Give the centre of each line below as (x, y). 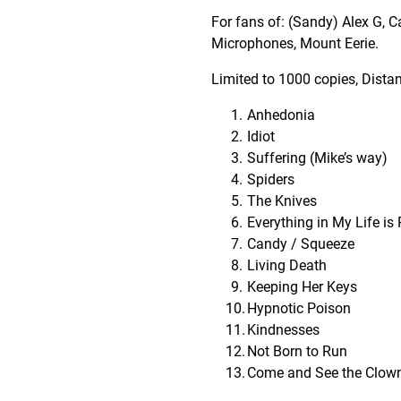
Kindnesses (283, 329)
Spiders (271, 179)
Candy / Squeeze (301, 243)
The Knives (282, 200)
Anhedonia (281, 115)
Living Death (287, 265)
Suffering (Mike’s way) (317, 158)
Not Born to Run (297, 351)
